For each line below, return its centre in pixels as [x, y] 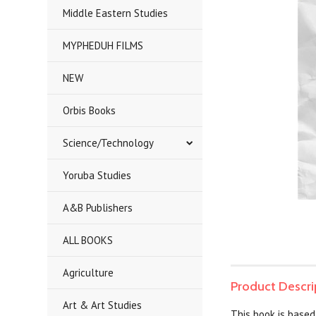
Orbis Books [90, 110]
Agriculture [89, 273]
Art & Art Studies [103, 305]
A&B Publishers [98, 208]
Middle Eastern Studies [116, 13]
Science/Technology [109, 143]
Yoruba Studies [97, 175]
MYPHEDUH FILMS [103, 45]
